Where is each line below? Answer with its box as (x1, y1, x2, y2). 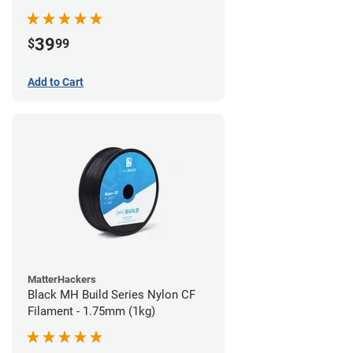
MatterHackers (28, 273, 96, 285)
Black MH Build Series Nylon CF (28, 287, 195, 302)
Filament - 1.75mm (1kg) (28, 303, 155, 318)
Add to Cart (28, 75, 84, 88)
